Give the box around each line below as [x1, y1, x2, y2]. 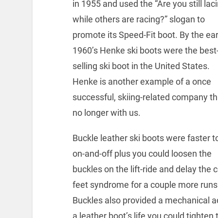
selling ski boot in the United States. [72, 61, 212, 72]
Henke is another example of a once [72, 76, 211, 87]
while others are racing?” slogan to [72, 14, 205, 25]
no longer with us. [72, 108, 141, 118]
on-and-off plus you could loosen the [72, 148, 212, 159]
